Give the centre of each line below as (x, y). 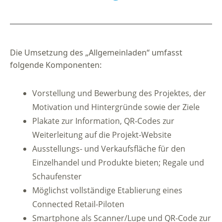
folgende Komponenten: (56, 65)
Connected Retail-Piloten (78, 204)
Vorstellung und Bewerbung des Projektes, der (119, 93)
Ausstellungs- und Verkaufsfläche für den (109, 148)
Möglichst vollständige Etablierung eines (107, 190)
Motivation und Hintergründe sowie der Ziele (116, 107)
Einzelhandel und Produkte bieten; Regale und (118, 162)
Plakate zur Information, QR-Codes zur (103, 121)
